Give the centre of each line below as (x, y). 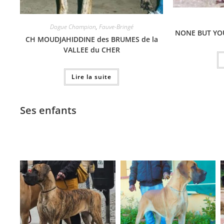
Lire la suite (91, 77)
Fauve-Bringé (116, 27)
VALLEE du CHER (91, 50)
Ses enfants (48, 110)
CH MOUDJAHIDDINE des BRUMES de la (91, 39)
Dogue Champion (73, 27)
